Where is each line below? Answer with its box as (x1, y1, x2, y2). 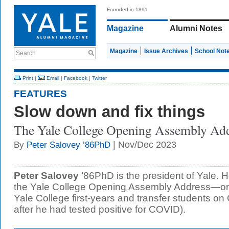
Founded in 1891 (107, 7, 148, 12)
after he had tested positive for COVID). (14, 204, 186, 215)
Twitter (92, 75, 107, 81)
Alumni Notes (170, 24, 222, 33)
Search (16, 50, 36, 57)
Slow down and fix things (14, 103, 205, 121)
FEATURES (14, 88, 67, 99)
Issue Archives (144, 48, 188, 55)
